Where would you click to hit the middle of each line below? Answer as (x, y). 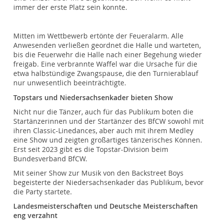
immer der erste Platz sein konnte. (71, 7)
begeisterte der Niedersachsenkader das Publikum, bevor (109, 182)
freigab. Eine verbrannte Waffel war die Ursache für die (106, 64)
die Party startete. (43, 192)
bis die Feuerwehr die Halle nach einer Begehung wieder (108, 55)
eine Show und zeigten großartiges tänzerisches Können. (108, 140)
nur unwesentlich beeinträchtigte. (70, 83)
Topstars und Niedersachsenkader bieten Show (93, 97)
